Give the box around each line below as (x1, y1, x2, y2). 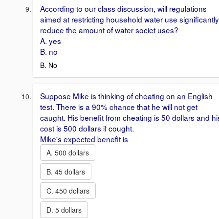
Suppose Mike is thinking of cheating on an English (40, 90, 213, 102)
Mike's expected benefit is (40, 133, 128, 145)
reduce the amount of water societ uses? (40, 24, 178, 35)
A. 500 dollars (46, 148, 89, 158)
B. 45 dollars (46, 167, 85, 177)
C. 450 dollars (46, 186, 89, 196)
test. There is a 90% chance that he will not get (40, 101, 197, 112)
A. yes (40, 35, 61, 46)
